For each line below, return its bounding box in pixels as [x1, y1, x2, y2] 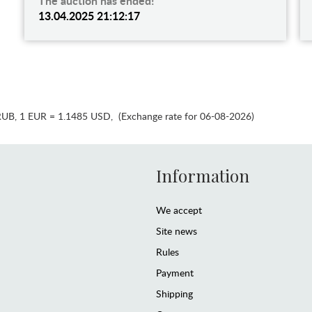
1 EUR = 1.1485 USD [19, 109, 111, 123]
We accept [156, 203, 202, 217]
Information [156, 164, 249, 187]
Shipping [156, 286, 193, 300]
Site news [156, 224, 197, 237]
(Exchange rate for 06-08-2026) [115, 109, 254, 123]
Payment [156, 265, 194, 279]
